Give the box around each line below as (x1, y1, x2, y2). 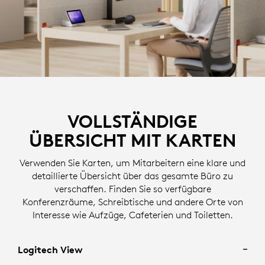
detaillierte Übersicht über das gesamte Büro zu (32, 170, 233, 182)
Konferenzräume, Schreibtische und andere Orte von (22, 196, 243, 208)
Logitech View (18, 244, 83, 256)
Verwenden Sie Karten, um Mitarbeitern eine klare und (20, 157, 245, 169)
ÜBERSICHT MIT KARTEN (29, 130, 236, 152)
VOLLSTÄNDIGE (67, 111, 198, 133)
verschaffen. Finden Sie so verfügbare (54, 183, 211, 195)
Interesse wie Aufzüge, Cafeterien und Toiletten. (32, 209, 233, 221)
